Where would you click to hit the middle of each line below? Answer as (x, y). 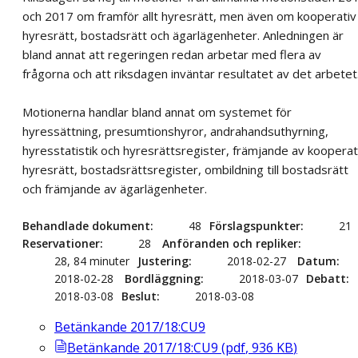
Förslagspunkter (255, 225)
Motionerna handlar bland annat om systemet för (157, 111)
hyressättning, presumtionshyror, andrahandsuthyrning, (175, 131)
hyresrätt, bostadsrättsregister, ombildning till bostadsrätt (185, 169)
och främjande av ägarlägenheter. (115, 188)
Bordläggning (163, 278)
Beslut (139, 296)
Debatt (326, 278)
